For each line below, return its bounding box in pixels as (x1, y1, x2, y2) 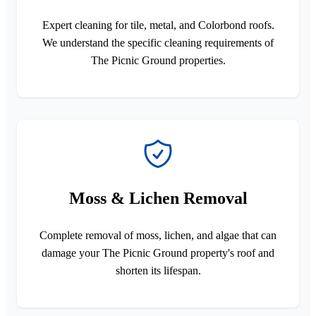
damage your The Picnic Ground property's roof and (42, 246, 274, 259)
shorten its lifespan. (115, 264, 201, 276)
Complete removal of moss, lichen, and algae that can (39, 229, 276, 241)
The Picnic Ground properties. (90, 54, 226, 66)
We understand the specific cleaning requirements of (42, 36, 274, 49)
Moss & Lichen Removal (68, 188, 248, 207)
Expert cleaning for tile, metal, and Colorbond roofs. (42, 18, 274, 31)
